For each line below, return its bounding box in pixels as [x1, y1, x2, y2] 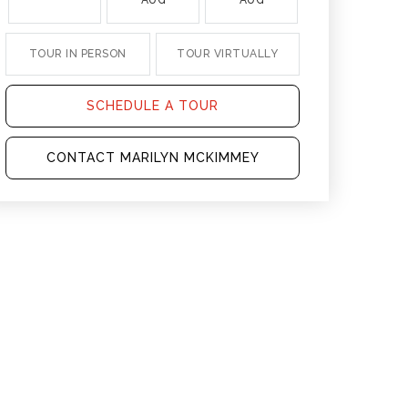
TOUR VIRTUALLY [177, 47, 279, 60]
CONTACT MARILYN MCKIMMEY [46, 150, 260, 165]
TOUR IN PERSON [28, 47, 127, 60]
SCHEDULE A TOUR [87, 98, 219, 113]
